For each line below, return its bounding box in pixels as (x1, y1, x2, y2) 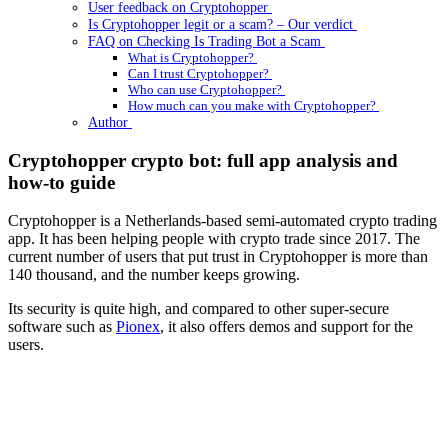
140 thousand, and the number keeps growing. (8, 266, 300, 284)
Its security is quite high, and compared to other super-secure (8, 300, 389, 318)
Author (88, 113, 132, 130)
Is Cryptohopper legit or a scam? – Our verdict (88, 15, 357, 32)
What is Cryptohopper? (128, 49, 257, 65)
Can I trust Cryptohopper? (128, 65, 272, 81)
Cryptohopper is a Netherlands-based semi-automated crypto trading (8, 212, 437, 230)
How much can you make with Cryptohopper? (128, 97, 379, 113)
